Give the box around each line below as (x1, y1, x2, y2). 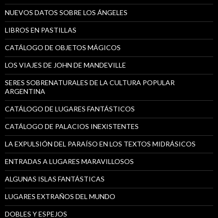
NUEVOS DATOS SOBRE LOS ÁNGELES (5, 8, 127, 17)
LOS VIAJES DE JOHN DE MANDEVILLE (5, 60, 126, 69)
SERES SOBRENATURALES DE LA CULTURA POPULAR (5, 78, 175, 87)
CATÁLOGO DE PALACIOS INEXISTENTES (5, 122, 139, 130)
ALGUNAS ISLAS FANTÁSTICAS (5, 174, 105, 183)
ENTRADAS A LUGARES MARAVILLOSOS (5, 157, 134, 165)
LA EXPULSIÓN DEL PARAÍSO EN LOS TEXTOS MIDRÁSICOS (5, 139, 196, 148)
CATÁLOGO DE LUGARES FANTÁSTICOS (5, 104, 135, 113)
